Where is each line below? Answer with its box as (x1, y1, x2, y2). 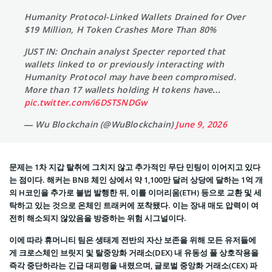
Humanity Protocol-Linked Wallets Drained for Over (24, 10, 245, 22)
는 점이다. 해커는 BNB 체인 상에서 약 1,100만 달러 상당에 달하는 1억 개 (9, 174, 263, 185)
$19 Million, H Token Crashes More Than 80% (24, 23, 217, 35)
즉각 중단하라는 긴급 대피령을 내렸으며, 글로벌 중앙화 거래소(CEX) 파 (9, 259, 257, 271)
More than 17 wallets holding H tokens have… (24, 83, 222, 95)
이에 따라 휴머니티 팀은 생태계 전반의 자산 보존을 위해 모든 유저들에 (9, 234, 256, 245)
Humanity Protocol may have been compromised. (24, 70, 236, 83)
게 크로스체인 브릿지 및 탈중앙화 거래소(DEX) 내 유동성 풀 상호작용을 (9, 246, 259, 258)
